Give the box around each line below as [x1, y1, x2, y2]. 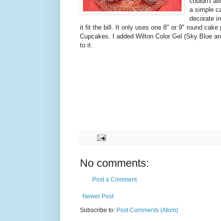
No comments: [80, 157, 149, 170]
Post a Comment [92, 176, 137, 184]
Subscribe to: [80, 207, 116, 214]
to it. [80, 41, 93, 49]
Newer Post [82, 193, 113, 200]
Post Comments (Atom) [116, 207, 178, 214]
